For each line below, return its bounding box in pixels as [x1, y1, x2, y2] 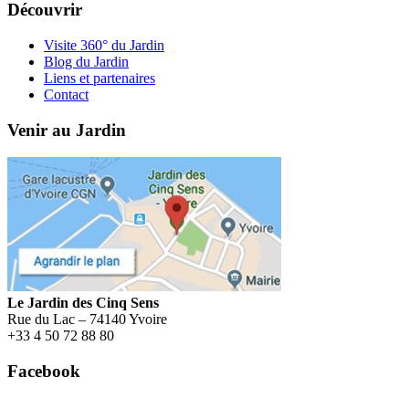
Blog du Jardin [44, 53, 129, 69]
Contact [44, 86, 89, 102]
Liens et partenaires [44, 69, 155, 86]
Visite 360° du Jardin [44, 37, 164, 53]
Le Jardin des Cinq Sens [7, 295, 159, 311]
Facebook [7, 362, 80, 382]
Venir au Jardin [7, 120, 126, 140]
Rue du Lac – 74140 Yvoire [7, 311, 167, 328]
